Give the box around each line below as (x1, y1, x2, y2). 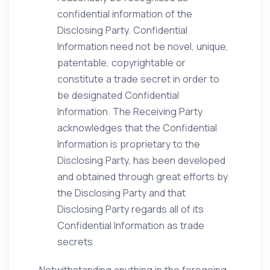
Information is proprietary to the (57, 137, 200, 151)
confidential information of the (57, 7, 192, 20)
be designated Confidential (57, 89, 179, 102)
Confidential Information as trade (57, 219, 204, 232)
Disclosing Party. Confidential (57, 24, 187, 37)
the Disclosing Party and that (57, 186, 186, 199)
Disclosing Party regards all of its (57, 202, 204, 216)
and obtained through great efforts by (57, 170, 228, 183)
